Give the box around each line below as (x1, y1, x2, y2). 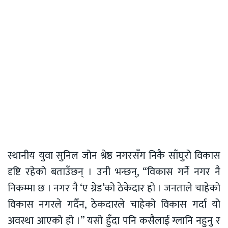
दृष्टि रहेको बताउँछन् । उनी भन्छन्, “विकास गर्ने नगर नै (8, 163, 220, 181)
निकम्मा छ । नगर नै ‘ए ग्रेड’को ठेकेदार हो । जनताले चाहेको (8, 180, 220, 197)
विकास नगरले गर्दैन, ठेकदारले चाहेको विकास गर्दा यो (8, 196, 220, 214)
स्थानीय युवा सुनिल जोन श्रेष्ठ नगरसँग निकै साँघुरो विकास (8, 147, 220, 165)
